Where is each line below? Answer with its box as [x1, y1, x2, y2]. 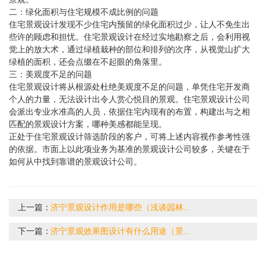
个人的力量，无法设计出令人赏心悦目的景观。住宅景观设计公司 [9, 94, 250, 104]
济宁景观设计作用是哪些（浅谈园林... [50, 202, 191, 212]
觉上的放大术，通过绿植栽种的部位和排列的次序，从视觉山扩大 [9, 45, 250, 54]
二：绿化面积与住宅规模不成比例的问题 [9, 7, 159, 17]
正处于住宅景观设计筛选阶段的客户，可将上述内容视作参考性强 [9, 132, 250, 141]
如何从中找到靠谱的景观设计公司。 [9, 157, 142, 166]
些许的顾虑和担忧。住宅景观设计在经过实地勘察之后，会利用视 [9, 32, 250, 42]
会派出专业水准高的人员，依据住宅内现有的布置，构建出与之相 [9, 107, 250, 116]
